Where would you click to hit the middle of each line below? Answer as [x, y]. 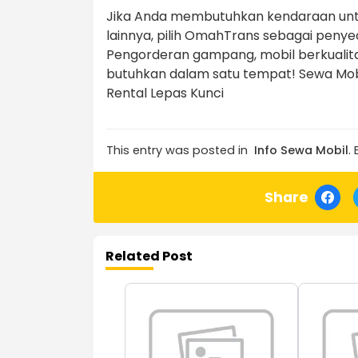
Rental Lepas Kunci [165, 93]
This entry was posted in [177, 151]
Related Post [149, 257]
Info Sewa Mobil [301, 151]
